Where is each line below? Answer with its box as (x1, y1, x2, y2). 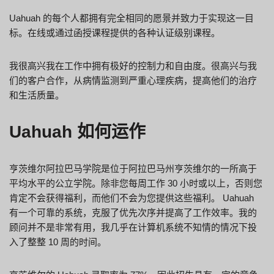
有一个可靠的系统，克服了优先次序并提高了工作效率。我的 (9, 207, 257, 218)
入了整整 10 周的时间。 (9, 236, 106, 247)
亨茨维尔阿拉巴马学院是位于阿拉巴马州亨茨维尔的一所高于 (9, 163, 257, 174)
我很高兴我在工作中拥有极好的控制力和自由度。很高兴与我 (9, 60, 257, 71)
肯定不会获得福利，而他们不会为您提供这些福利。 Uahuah (9, 192, 254, 203)
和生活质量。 (9, 89, 64, 100)
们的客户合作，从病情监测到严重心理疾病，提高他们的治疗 (9, 75, 257, 86)
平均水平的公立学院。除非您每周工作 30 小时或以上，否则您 (9, 177, 262, 188)
